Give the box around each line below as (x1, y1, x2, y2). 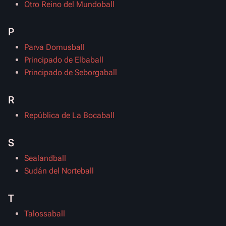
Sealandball (24, 153, 66, 163)
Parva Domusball (24, 42, 85, 52)
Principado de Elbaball (24, 55, 103, 65)
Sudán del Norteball (24, 166, 94, 176)
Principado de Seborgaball (24, 68, 117, 77)
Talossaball (24, 209, 65, 218)
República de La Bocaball (24, 110, 115, 120)
